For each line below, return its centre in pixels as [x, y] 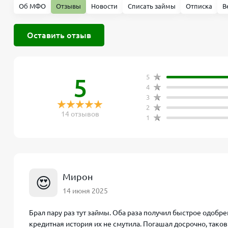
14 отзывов [80, 114]
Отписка [199, 6]
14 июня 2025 [85, 191]
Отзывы [68, 6]
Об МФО [32, 6]
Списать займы [152, 6]
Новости [104, 6]
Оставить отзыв [59, 35]
